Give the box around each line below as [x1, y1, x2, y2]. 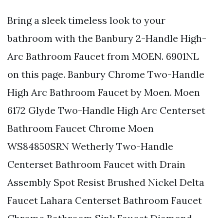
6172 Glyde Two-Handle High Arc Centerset [7, 104, 205, 116]
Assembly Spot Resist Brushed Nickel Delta [7, 176, 204, 188]
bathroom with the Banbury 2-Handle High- [7, 32, 206, 44]
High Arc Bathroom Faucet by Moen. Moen [7, 86, 200, 98]
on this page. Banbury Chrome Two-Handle [7, 68, 204, 80]
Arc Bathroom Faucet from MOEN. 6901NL [7, 50, 199, 62]
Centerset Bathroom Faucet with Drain [7, 158, 185, 170]
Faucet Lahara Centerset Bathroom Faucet [7, 194, 202, 206]
